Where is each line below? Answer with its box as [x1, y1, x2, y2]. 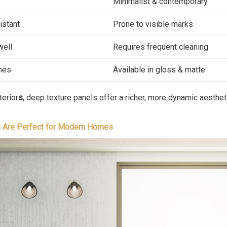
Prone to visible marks [113, 19, 193, 29]
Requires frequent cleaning [113, 42, 208, 52]
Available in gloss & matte [113, 65, 205, 75]
